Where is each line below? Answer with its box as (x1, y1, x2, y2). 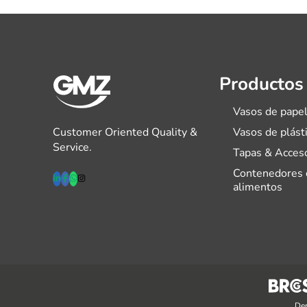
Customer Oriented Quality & (53, 125, 198, 140)
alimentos (232, 180, 282, 195)
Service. (53, 140, 93, 156)
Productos (219, 72, 304, 97)
